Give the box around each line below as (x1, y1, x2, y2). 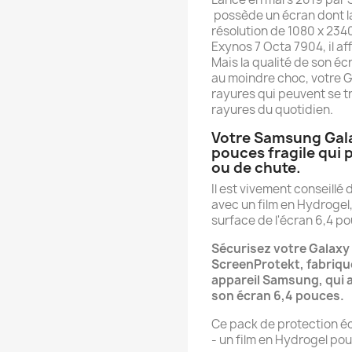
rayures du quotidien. (211, 101, 333, 118)
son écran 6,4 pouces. (211, 288, 344, 304)
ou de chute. (211, 158, 301, 178)
